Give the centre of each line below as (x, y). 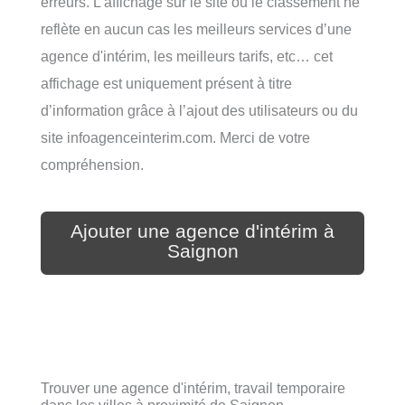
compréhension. (92, 165)
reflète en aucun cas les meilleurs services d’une (196, 29)
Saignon (202, 251)
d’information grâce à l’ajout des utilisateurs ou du (199, 111)
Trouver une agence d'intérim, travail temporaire (193, 388)
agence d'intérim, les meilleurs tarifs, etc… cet (187, 57)
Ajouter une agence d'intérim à (202, 232)
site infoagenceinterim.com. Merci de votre (175, 138)
